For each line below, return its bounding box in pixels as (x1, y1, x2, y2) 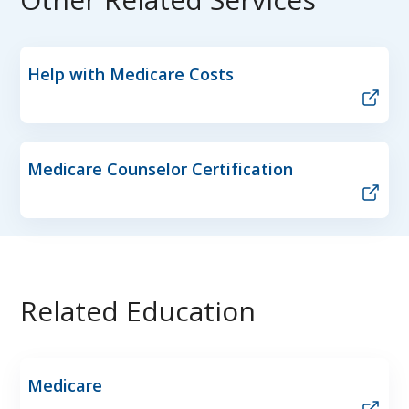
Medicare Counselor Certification (27, 157, 293, 180)
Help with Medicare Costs (27, 62, 234, 85)
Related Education (20, 291, 256, 330)
